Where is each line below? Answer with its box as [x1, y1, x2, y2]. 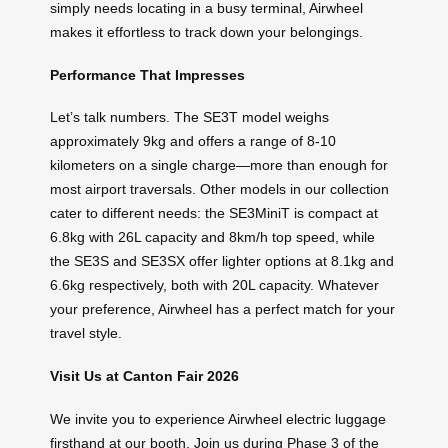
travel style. [50, 325, 122, 342]
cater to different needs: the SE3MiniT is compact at [50, 205, 378, 222]
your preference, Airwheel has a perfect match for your [50, 301, 395, 318]
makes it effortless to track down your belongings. [50, 24, 363, 41]
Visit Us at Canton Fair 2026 [50, 368, 239, 385]
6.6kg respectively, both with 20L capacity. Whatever [50, 277, 379, 294]
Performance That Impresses [50, 66, 245, 83]
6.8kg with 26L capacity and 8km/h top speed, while [50, 229, 375, 246]
